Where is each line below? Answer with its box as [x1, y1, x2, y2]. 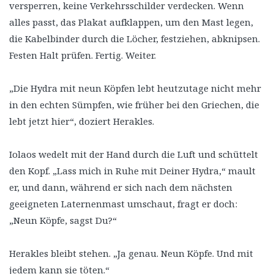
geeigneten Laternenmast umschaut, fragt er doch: [9, 197, 237, 210]
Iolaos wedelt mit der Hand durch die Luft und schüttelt [9, 147, 258, 160]
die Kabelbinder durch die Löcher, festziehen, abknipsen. [9, 32, 260, 45]
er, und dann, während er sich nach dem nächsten [9, 180, 232, 193]
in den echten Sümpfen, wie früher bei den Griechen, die [9, 98, 259, 111]
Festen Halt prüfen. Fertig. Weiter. [9, 48, 156, 61]
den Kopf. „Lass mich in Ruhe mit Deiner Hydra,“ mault [9, 164, 256, 177]
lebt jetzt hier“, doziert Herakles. [9, 114, 154, 127]
